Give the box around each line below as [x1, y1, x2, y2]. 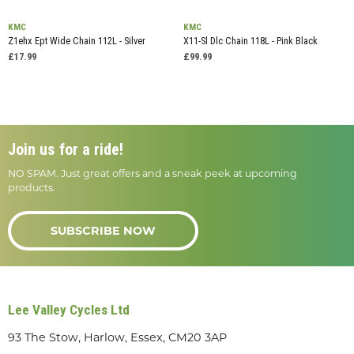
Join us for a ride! [8, 140, 123, 160]
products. [8, 182, 55, 194]
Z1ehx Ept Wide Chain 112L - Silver [8, 35, 145, 47]
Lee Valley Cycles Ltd [8, 302, 130, 318]
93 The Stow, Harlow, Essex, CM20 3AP [8, 330, 227, 345]
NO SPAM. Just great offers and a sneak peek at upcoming [8, 168, 297, 180]
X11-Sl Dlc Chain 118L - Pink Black [183, 35, 318, 47]
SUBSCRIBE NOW [51, 224, 156, 239]
